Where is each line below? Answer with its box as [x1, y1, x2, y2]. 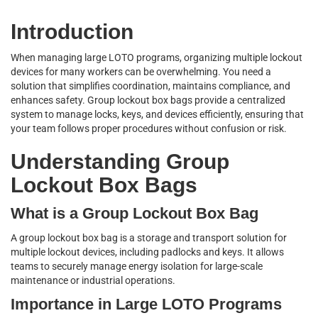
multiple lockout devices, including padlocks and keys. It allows [11, 246, 284, 258]
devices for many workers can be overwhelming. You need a [11, 66, 271, 77]
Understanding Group [11, 150, 229, 173]
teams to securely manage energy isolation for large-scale [11, 261, 263, 272]
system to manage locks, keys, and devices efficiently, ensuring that [11, 109, 304, 120]
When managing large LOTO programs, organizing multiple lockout [11, 52, 302, 63]
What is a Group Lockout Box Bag [11, 204, 258, 222]
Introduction [11, 20, 133, 43]
